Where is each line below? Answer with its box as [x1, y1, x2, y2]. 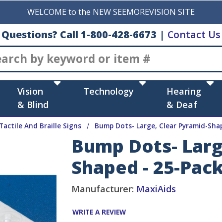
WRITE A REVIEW [72, 208, 126, 217]
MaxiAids [136, 183, 176, 195]
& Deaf [166, 99, 198, 111]
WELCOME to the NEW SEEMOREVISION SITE [27, 6, 195, 17]
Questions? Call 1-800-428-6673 [1, 27, 157, 41]
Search [111, 45, 140, 57]
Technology [83, 85, 134, 98]
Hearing [166, 85, 202, 98]
